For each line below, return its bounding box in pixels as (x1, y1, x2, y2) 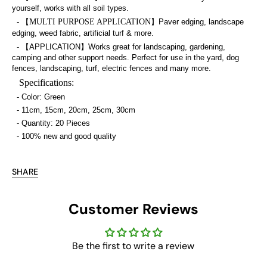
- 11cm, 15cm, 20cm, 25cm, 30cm (12, 105, 135, 114)
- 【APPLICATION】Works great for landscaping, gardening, (12, 42, 225, 51)
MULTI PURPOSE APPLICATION (29, 17, 151, 26)
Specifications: (12, 77, 76, 88)
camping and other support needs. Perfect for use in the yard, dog (12, 52, 239, 62)
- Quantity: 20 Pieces (12, 118, 90, 128)
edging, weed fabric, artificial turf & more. (12, 28, 154, 38)
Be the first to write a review (72, 239, 195, 252)
